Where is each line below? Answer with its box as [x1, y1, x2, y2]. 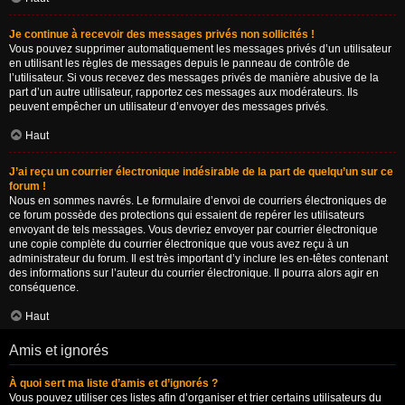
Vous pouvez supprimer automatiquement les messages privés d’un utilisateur [9, 42, 391, 55]
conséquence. [9, 281, 79, 294]
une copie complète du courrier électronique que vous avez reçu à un [9, 238, 349, 250]
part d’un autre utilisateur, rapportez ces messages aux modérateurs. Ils [9, 86, 358, 99]
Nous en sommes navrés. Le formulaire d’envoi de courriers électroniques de [9, 194, 387, 207]
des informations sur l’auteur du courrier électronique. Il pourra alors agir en [9, 267, 379, 279]
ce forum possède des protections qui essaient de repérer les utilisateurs [9, 209, 364, 221]
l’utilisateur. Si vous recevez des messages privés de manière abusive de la [9, 71, 379, 84]
